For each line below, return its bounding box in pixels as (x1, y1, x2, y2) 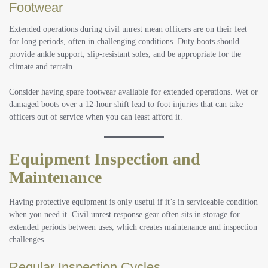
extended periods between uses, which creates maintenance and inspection (9, 222, 257, 232)
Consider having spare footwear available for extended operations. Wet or (9, 87, 258, 96)
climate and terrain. (9, 62, 75, 71)
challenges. (9, 234, 46, 244)
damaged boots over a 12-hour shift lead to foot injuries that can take (9, 99, 243, 109)
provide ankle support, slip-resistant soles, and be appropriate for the (9, 49, 241, 59)
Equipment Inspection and (9, 149, 200, 168)
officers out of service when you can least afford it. (9, 112, 182, 121)
